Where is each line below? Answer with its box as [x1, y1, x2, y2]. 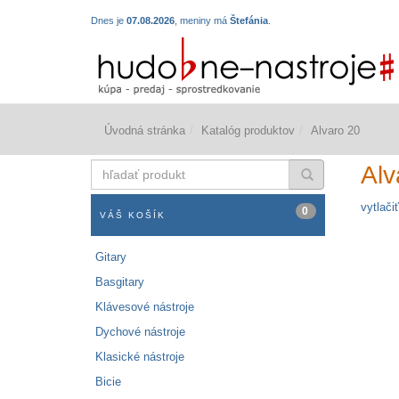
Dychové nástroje [95, 325, 185, 339]
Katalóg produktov [201, 124, 295, 138]
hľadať [90, 159, 126, 174]
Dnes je [91, 15, 126, 27]
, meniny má [175, 15, 230, 27]
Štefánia [230, 15, 268, 27]
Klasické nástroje [95, 350, 184, 364]
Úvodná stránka [104, 124, 185, 138]
